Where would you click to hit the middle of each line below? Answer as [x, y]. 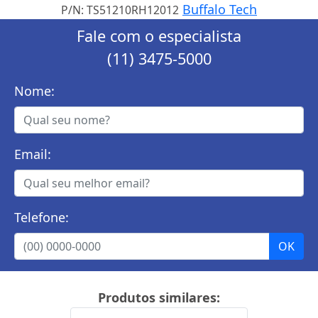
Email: [33, 154]
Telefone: [42, 217]
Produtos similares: [159, 297]
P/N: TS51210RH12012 [120, 10]
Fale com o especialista [159, 35]
